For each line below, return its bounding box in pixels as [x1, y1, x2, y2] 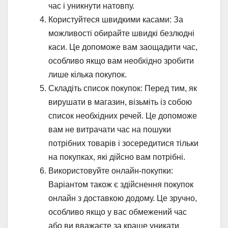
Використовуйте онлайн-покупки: [48, 166, 173, 175]
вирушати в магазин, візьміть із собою [48, 97, 192, 106]
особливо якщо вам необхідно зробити [48, 56, 194, 65]
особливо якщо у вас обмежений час [48, 207, 187, 216]
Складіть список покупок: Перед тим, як [48, 83, 197, 93]
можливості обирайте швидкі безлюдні [48, 28, 194, 38]
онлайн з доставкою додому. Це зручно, [48, 193, 197, 203]
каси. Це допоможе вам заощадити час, [48, 42, 197, 51]
